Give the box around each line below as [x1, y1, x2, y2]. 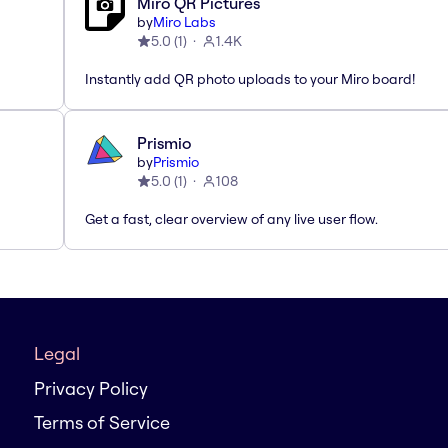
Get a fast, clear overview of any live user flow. [85, 209, 378, 228]
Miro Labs [153, 12, 216, 31]
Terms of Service [34, 411, 170, 434]
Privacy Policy [34, 377, 148, 400]
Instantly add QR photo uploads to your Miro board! [85, 69, 415, 88]
